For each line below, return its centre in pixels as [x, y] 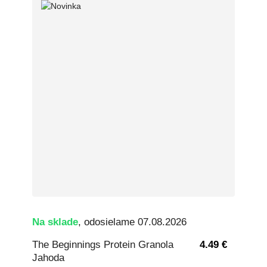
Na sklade [55, 222]
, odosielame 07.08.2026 [132, 222]
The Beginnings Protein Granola [103, 245]
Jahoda [48, 258]
